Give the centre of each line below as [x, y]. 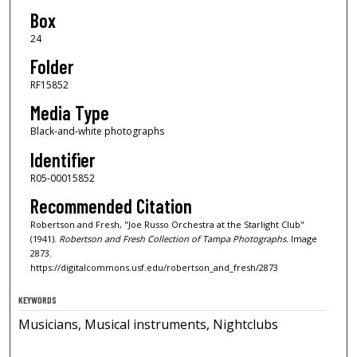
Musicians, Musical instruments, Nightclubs [149, 325]
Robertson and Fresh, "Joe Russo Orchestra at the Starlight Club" [167, 225]
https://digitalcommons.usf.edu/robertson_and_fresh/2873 [154, 268]
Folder [51, 67]
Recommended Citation [111, 206]
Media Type [69, 113]
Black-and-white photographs [97, 131]
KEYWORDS [38, 300]
